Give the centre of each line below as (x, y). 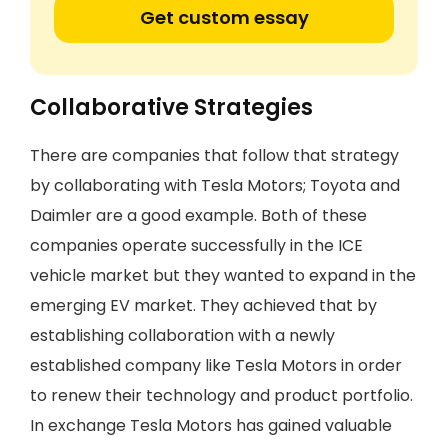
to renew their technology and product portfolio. (221, 395)
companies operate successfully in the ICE (196, 245)
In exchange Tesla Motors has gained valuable (211, 425)
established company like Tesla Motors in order (216, 365)
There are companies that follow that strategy (214, 155)
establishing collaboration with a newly (182, 335)
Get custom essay (224, 17)
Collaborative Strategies (171, 107)
